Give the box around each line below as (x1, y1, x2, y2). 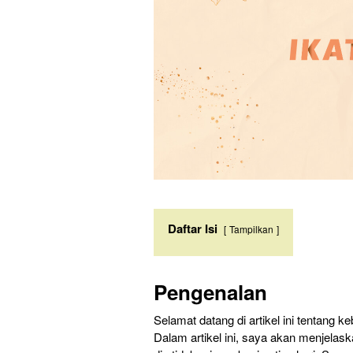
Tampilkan (229, 222, 273, 236)
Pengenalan (154, 277, 267, 307)
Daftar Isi (168, 220, 217, 238)
